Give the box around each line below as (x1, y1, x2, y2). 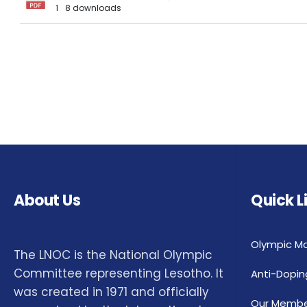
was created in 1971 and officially (14, 284, 209, 301)
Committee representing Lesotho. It (14, 265, 223, 282)
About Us (14, 190, 80, 212)
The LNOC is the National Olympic (14, 247, 212, 264)
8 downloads (62, 2, 121, 14)
